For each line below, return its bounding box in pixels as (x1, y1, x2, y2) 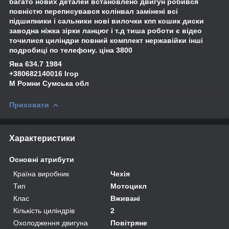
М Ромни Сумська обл (9, 79, 89, 87)
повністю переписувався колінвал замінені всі (9, 7, 178, 15)
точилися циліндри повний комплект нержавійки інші (9, 36, 203, 44)
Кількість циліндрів (13, 206, 75, 215)
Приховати (9, 100, 49, 109)
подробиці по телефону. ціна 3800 (9, 45, 132, 54)
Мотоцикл (110, 181, 147, 190)
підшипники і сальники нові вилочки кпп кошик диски (9, 16, 204, 25)
